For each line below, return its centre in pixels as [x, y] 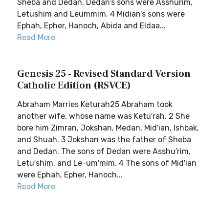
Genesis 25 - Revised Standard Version [104, 74]
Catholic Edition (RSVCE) [74, 86]
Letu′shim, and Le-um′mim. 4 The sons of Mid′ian [107, 163]
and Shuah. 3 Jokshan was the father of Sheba [104, 140]
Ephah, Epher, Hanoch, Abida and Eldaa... [91, 26]
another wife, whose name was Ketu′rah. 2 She [103, 116]
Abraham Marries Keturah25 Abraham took [95, 104]
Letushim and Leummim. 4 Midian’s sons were [101, 14]
